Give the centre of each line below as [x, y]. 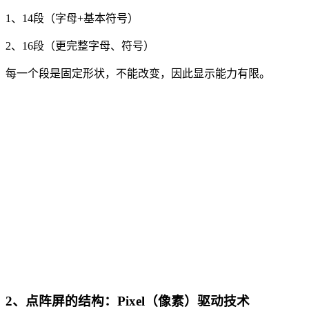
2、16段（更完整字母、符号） [80, 46]
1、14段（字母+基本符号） [72, 19]
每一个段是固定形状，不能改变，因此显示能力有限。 [138, 74]
